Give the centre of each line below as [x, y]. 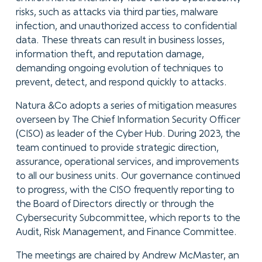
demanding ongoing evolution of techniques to [119, 69]
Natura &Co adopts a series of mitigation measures [126, 106]
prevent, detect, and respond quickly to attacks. [122, 83]
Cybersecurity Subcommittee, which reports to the [128, 218]
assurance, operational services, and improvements [127, 162]
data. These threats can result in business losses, [120, 41]
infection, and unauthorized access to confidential [126, 27]
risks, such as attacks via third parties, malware [117, 13]
